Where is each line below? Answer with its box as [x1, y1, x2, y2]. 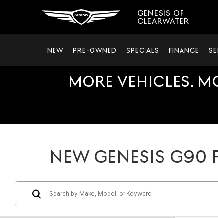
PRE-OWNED [73, 46, 117, 54]
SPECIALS [127, 46, 159, 54]
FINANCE [169, 46, 199, 54]
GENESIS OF [137, 8, 184, 18]
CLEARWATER [137, 17, 189, 26]
